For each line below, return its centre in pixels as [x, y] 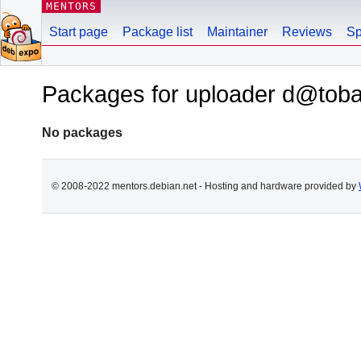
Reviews [307, 32]
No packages [82, 132]
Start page [79, 32]
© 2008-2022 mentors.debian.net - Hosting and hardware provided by [205, 186]
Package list [158, 32]
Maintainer [237, 32]
